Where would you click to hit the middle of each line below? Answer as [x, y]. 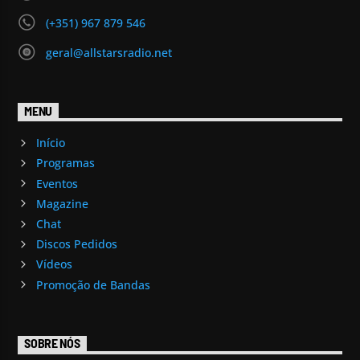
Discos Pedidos [76, 244]
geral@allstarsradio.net [108, 53]
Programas [65, 163]
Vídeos [54, 264]
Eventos [57, 183]
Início [50, 143]
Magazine [62, 203]
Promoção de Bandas [93, 284]
